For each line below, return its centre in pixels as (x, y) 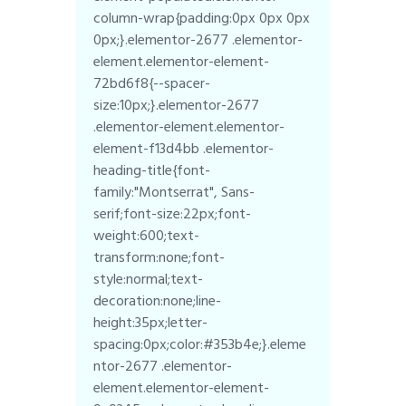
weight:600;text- (147, 235)
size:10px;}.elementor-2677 (177, 105)
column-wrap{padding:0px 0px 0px (202, 18)
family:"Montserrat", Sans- (174, 192)
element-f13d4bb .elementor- (184, 148)
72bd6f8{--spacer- (152, 83)
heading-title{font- (152, 170)
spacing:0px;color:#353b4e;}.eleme (200, 344)
